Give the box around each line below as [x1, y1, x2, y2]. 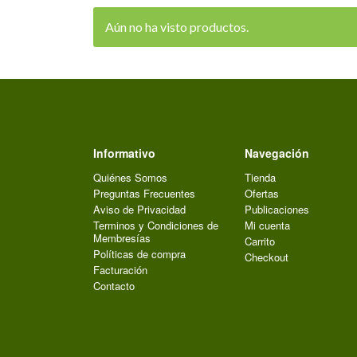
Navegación [245, 145, 309, 161]
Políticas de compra [93, 246, 186, 261]
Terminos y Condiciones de [93, 218, 218, 233]
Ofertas [245, 186, 279, 201]
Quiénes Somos [93, 170, 167, 185]
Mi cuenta [245, 218, 290, 233]
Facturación [93, 262, 147, 277]
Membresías [93, 230, 151, 245]
